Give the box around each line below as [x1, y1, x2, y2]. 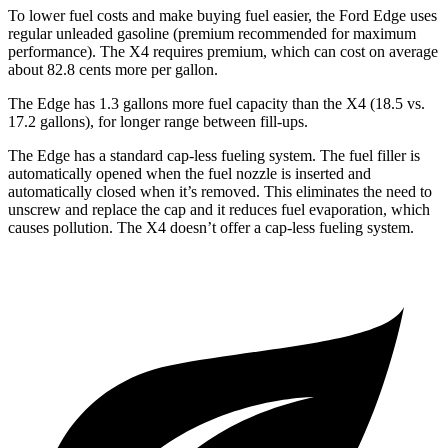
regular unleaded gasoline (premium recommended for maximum [8, 24, 416, 42]
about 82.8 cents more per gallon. [8, 60, 218, 78]
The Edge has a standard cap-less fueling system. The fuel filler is [8, 146, 420, 164]
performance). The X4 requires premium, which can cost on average [8, 42, 438, 60]
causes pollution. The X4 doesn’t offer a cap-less [8, 218, 315, 236]
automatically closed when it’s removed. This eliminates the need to [8, 182, 432, 200]
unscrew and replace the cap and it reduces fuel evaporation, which [8, 200, 430, 218]
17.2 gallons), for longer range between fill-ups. [8, 112, 308, 130]
